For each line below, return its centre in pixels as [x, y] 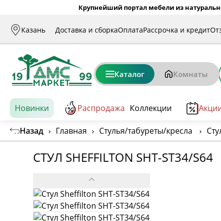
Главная [71, 130]
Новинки [32, 108]
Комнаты [190, 74]
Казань [33, 30]
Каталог [129, 74]
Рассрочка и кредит [177, 30]
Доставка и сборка [87, 30]
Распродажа [101, 108]
